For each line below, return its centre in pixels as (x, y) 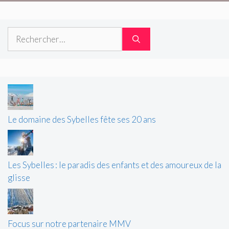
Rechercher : (31, 33)
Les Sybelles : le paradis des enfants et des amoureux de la (114, 165)
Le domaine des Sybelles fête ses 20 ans (82, 119)
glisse (19, 178)
